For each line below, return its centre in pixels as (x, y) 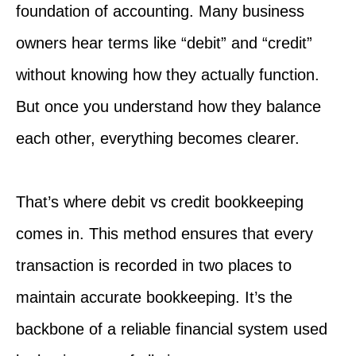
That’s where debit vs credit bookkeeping (160, 201)
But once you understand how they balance (168, 106)
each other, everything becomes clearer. (158, 138)
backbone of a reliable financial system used (172, 329)
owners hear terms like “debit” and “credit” (164, 43)
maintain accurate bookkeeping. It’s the (154, 297)
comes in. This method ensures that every (164, 233)
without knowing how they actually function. (168, 74)
